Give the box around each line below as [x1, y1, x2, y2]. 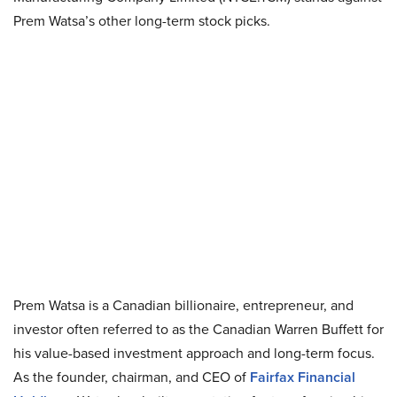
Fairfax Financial [250, 367, 355, 387]
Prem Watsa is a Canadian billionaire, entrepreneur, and [13, 295, 354, 315]
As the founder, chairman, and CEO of [13, 367, 250, 387]
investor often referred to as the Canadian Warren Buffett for [13, 319, 384, 339]
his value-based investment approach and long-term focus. [13, 343, 375, 363]
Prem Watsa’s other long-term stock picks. [13, 11, 270, 31]
